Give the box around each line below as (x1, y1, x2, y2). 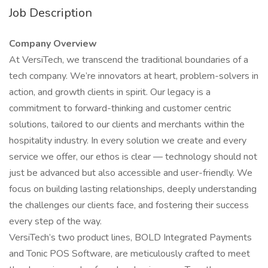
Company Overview (9, 37, 97, 50)
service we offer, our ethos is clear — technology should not (9, 150, 257, 163)
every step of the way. (9, 215, 102, 228)
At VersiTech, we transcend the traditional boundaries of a (9, 53, 248, 66)
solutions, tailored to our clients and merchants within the (9, 118, 245, 131)
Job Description (9, 5, 92, 21)
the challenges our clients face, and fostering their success (9, 199, 249, 212)
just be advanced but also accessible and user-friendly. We (9, 166, 252, 179)
